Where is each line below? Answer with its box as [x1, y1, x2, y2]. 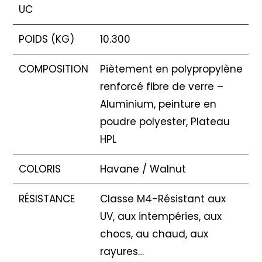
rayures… [100, 244, 144, 259]
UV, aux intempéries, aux [100, 209, 222, 224]
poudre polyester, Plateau [100, 115, 230, 129]
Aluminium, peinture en [100, 97, 217, 112]
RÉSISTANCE [19, 192, 75, 206]
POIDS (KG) [19, 32, 75, 47]
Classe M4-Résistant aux [100, 192, 226, 206]
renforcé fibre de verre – [100, 80, 224, 94]
